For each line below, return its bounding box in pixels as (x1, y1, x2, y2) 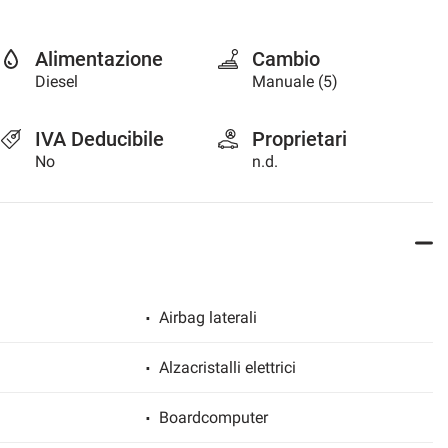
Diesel (35, 71, 78, 91)
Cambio (251, 46, 320, 71)
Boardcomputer (159, 407, 269, 427)
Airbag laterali (159, 307, 258, 327)
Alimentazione (35, 46, 163, 71)
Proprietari (251, 126, 347, 151)
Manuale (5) (251, 71, 338, 91)
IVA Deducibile (35, 126, 164, 151)
